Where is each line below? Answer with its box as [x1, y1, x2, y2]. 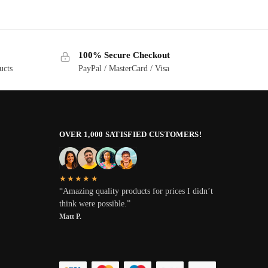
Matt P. [59, 212, 81, 221]
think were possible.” [59, 199, 130, 208]
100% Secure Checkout [78, 50, 170, 60]
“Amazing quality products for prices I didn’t [59, 186, 213, 196]
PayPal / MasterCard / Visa [78, 63, 169, 73]
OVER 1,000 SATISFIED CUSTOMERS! [59, 129, 202, 139]
